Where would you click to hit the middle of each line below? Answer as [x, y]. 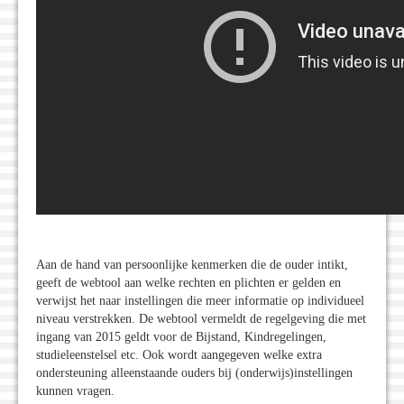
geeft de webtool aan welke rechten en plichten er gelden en [188, 283]
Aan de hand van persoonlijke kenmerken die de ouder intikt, [192, 265]
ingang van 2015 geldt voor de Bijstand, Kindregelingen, [181, 337]
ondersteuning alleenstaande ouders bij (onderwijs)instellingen [194, 373]
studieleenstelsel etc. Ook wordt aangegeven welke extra [179, 355]
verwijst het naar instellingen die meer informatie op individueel [200, 301]
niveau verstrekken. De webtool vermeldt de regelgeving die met [201, 319]
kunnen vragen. [75, 391]
